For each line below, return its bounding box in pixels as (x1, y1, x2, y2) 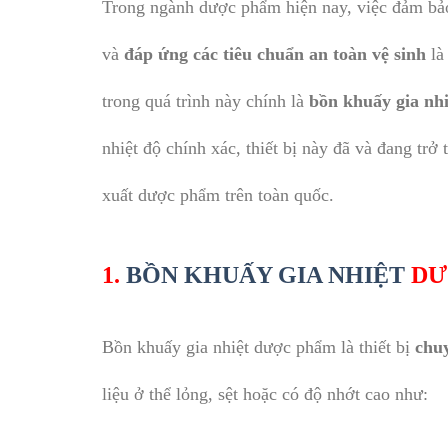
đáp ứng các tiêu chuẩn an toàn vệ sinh (124, 44, 426, 65)
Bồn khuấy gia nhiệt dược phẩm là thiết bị (102, 336, 415, 357)
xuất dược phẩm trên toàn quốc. (102, 185, 334, 206)
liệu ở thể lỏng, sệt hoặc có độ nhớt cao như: (102, 383, 428, 404)
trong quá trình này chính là (102, 91, 309, 112)
